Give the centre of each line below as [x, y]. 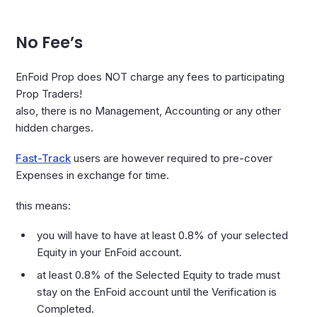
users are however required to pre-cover [172, 158]
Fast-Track [44, 158]
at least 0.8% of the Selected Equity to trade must [159, 275]
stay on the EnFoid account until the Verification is [157, 292]
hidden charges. [55, 128]
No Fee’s [50, 42]
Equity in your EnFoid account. [110, 253]
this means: [44, 205]
